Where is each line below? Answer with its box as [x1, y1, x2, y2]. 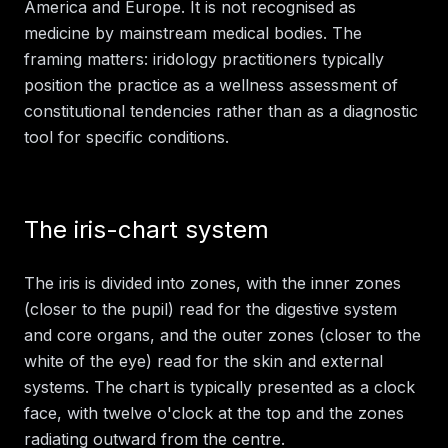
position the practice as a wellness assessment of [24, 74, 398, 95]
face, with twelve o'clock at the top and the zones [24, 402, 404, 423]
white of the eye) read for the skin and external [24, 350, 383, 371]
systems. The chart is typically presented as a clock [24, 376, 415, 397]
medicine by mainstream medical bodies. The [24, 22, 362, 43]
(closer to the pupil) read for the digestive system [24, 298, 397, 319]
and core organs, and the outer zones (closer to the [24, 324, 421, 345]
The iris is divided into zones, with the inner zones [24, 272, 401, 293]
